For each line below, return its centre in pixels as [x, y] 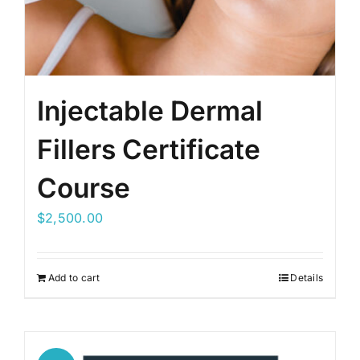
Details [307, 278]
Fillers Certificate [149, 149]
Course [84, 188]
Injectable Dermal [150, 111]
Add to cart [74, 278]
